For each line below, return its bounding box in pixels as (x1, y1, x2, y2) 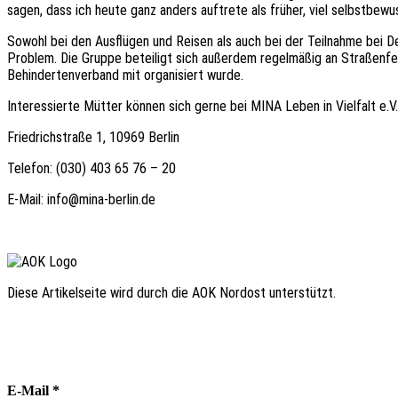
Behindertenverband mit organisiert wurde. (7, 67, 243, 84)
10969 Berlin (109, 129, 179, 147)
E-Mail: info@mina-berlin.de (7, 191, 155, 209)
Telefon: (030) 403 (7, 160, 111, 178)
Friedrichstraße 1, (7, 129, 106, 147)
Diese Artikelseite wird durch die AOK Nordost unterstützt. (7, 284, 336, 302)
